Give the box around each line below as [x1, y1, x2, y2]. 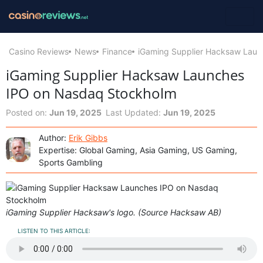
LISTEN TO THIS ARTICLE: [16, 227, 90, 234]
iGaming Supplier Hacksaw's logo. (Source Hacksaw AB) [6, 207, 221, 217]
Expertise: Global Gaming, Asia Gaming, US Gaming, [39, 144, 237, 155]
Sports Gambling [39, 157, 103, 167]
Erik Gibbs [69, 132, 107, 143]
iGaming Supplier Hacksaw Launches [6, 65, 244, 85]
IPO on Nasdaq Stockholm [6, 83, 177, 103]
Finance [102, 46, 132, 56]
